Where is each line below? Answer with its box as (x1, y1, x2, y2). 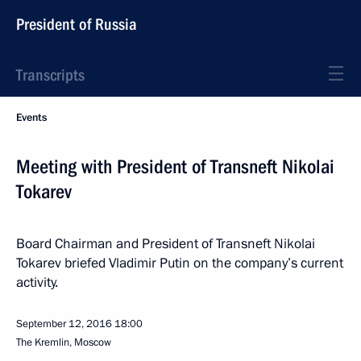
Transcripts (16, 65, 85, 85)
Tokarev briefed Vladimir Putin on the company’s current (16, 254, 343, 272)
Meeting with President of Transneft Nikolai (16, 156, 334, 178)
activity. (16, 273, 58, 292)
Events (16, 110, 47, 125)
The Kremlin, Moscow (16, 335, 111, 350)
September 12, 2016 (16, 317, 112, 331)
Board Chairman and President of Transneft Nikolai (16, 234, 315, 253)
